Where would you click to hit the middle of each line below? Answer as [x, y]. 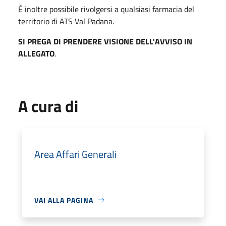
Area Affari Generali [75, 154]
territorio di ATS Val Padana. [66, 21]
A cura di [48, 106]
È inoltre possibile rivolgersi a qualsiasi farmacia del [106, 9]
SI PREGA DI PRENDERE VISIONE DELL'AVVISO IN [105, 41]
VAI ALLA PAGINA [64, 200]
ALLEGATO [36, 53]
